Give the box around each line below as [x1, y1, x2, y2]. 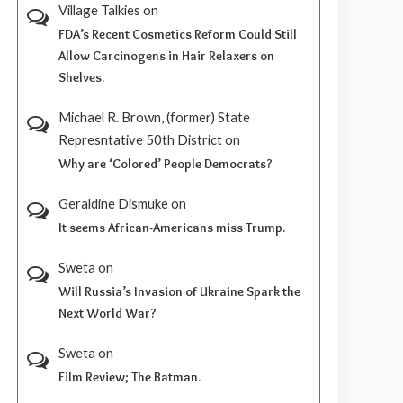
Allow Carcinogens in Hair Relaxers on [58, 48, 275, 65]
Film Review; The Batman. [58, 369, 201, 386]
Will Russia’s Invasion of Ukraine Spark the [58, 283, 301, 300]
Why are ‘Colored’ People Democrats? [58, 156, 273, 173]
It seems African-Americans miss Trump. [58, 219, 286, 237]
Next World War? [58, 305, 157, 322]
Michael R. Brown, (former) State [58, 109, 251, 126]
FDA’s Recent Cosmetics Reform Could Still [58, 26, 298, 43]
